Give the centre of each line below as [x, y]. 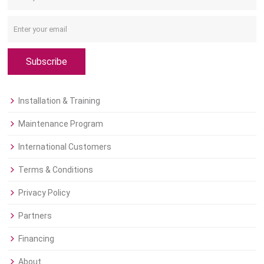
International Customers [65, 147]
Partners [35, 216]
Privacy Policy [44, 193]
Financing [37, 239]
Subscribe [47, 62]
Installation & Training [60, 101]
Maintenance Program [61, 124]
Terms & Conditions [56, 170]
